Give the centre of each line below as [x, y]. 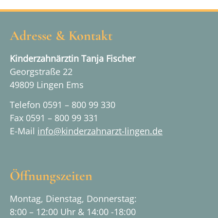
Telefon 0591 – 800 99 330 [63, 105]
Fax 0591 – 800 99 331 [54, 118]
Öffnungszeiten [51, 176]
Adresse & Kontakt [61, 35]
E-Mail [24, 131]
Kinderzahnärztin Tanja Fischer [73, 58]
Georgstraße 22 [41, 71]
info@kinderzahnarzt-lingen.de [100, 131]
